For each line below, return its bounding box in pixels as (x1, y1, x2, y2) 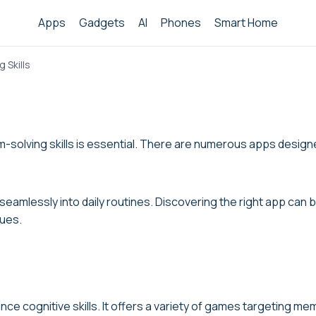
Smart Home (214, 15, 279, 30)
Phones (161, 15, 202, 30)
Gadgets (78, 15, 125, 30)
